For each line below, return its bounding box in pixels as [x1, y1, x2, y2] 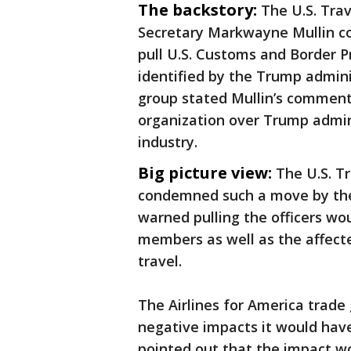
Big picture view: [138, 162, 272, 184]
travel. [138, 251, 182, 271]
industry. [138, 132, 197, 152]
